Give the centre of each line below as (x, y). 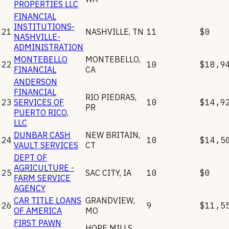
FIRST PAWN (38, 223)
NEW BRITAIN (112, 135)
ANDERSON (36, 82)
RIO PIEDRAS (110, 97)
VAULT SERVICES (46, 145)
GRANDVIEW (109, 200)
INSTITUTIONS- (44, 26)
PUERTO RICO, (41, 112)
